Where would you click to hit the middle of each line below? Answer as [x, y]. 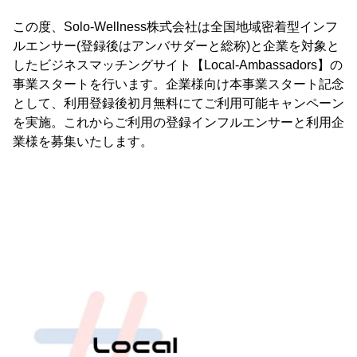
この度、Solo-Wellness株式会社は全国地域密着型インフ [175, 27]
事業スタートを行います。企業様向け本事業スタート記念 [178, 84]
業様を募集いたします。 [83, 141]
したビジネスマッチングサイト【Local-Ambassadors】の [178, 65]
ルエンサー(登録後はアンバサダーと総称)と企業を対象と [176, 46]
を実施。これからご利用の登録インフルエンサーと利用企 [178, 122]
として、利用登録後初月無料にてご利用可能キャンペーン [178, 103]
